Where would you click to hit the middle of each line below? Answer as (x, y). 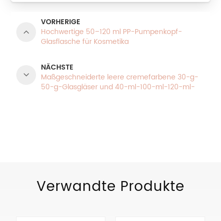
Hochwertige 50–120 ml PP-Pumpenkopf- (112, 32)
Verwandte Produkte (110, 187)
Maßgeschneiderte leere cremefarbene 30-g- (120, 77)
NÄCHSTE (57, 67)
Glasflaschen (63, 97)
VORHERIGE (61, 22)
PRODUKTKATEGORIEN (76, 113)
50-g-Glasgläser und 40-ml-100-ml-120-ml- (118, 87)
